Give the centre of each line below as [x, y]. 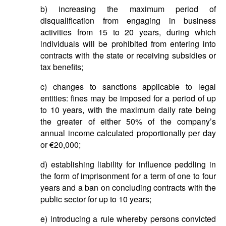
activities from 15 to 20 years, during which [128, 32]
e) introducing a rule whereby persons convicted [128, 219]
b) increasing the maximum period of [128, 9]
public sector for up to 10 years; [96, 199]
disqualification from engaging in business [128, 20]
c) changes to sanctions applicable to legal [128, 87]
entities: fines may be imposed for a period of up [128, 98]
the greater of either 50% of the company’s [128, 121]
